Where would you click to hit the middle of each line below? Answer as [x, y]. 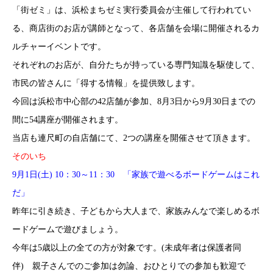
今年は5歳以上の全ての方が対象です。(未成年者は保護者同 [127, 248]
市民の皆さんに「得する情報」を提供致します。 [106, 83]
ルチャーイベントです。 [59, 47]
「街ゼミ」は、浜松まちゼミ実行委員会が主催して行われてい [132, 10]
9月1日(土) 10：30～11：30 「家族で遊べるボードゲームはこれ [136, 175]
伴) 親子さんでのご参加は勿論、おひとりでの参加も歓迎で [129, 266]
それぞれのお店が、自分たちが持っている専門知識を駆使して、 [136, 65]
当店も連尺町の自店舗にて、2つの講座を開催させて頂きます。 [134, 138]
